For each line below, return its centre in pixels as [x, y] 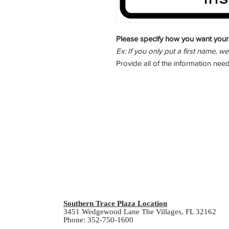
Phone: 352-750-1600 [98, 220]
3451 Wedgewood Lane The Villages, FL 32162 [140, 212]
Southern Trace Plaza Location [115, 204]
